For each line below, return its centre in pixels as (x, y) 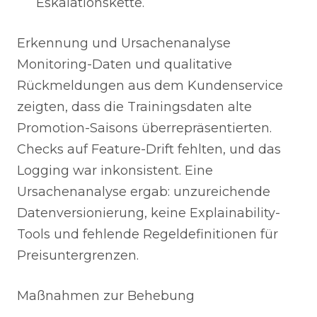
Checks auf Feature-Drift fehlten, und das (149, 149)
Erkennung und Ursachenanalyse (124, 43)
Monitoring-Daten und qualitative (125, 64)
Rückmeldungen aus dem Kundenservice (150, 86)
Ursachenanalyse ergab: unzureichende (144, 192)
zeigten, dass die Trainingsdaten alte (134, 107)
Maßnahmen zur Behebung (106, 296)
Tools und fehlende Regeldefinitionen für (148, 234)
